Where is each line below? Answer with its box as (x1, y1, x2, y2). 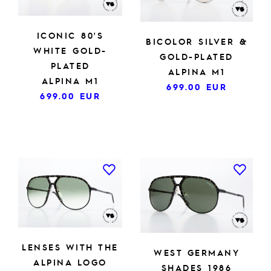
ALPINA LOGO (33, 256, 107, 267)
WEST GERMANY (154, 247, 240, 258)
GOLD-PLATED (160, 50, 233, 62)
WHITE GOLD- (33, 45, 107, 56)
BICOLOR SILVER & (146, 35, 247, 47)
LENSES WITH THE (22, 241, 119, 252)
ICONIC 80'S (36, 30, 104, 41)
